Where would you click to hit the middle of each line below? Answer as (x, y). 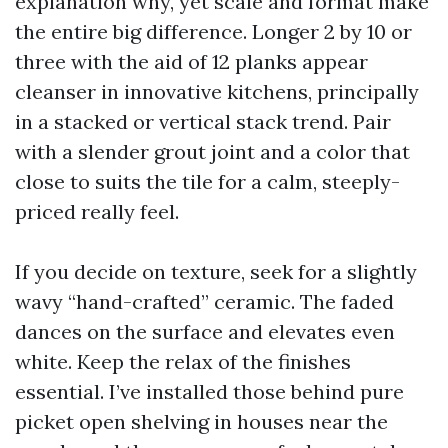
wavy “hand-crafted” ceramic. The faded (204, 301)
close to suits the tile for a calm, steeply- (207, 181)
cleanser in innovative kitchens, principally (217, 91)
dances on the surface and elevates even (205, 331)
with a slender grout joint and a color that (212, 151)
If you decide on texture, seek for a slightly (216, 271)
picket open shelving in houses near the (201, 421)
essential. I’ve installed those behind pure (209, 391)
